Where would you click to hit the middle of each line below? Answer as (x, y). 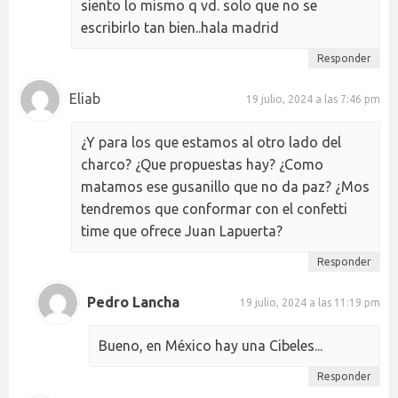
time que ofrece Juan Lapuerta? (182, 231)
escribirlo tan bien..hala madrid (180, 27)
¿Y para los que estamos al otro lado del (211, 142)
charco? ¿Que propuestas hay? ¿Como (202, 164)
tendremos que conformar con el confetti (214, 208)
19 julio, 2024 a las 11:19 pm (310, 303)
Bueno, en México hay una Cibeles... (211, 345)
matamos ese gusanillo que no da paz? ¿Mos (225, 186)
